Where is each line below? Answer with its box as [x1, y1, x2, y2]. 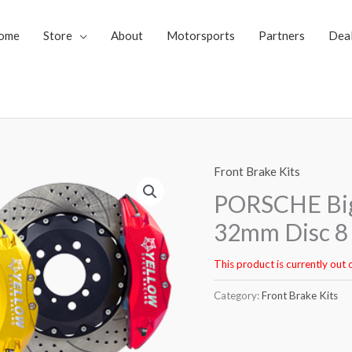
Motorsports [167, 28, 235, 42]
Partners [258, 28, 305, 42]
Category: [214, 288, 262, 302]
